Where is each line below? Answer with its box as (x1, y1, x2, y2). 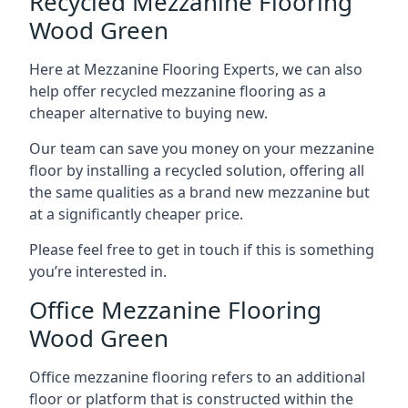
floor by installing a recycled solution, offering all (29, 159, 364, 180)
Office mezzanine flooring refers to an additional (29, 366, 365, 387)
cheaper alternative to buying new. (29, 102, 268, 123)
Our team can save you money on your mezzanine (29, 138, 374, 158)
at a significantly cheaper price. (29, 203, 243, 224)
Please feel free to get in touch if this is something (29, 239, 374, 260)
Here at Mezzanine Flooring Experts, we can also (29, 58, 362, 79)
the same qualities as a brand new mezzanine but (29, 181, 370, 202)
